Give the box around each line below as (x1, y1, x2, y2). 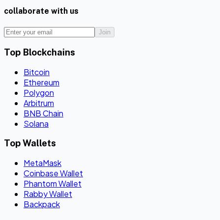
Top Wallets (4, 137, 56, 149)
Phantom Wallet (24, 178, 82, 189)
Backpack (24, 198, 60, 209)
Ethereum (24, 77, 59, 87)
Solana (24, 118, 49, 129)
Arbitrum (24, 97, 54, 108)
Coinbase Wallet (24, 167, 83, 178)
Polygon (24, 87, 54, 98)
